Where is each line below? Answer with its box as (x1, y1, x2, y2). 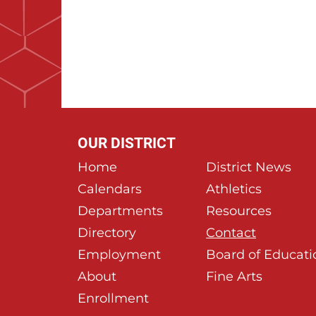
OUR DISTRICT (77, 135, 176, 152)
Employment (77, 247, 161, 263)
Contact (206, 225, 256, 241)
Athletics (206, 181, 262, 197)
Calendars (77, 181, 142, 197)
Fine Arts (206, 269, 262, 285)
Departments (77, 203, 163, 219)
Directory (77, 225, 136, 241)
